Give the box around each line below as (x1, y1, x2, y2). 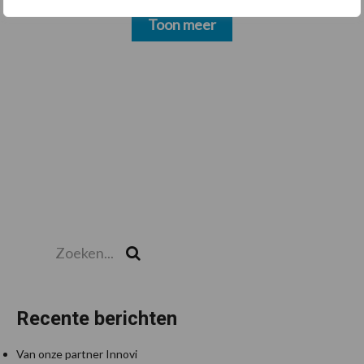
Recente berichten (16, 306, 177, 330)
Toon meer (148, 15, 216, 33)
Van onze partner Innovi (16, 346, 137, 361)
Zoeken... (15, 232, 65, 249)
